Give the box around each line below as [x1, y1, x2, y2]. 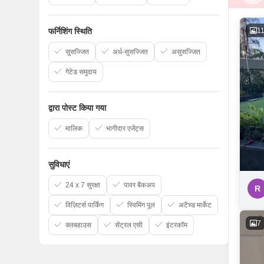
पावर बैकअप [124, 181, 155, 189]
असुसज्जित [171, 48, 200, 56]
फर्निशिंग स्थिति [48, 27, 92, 36]
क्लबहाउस [65, 221, 91, 229]
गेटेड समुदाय [65, 68, 97, 76]
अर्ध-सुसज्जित [113, 48, 148, 56]
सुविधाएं [48, 160, 70, 169]
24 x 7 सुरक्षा [65, 181, 100, 189]
